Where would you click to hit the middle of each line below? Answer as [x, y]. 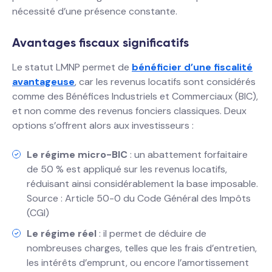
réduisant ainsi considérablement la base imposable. [142, 184]
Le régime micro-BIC [77, 155]
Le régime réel [62, 233]
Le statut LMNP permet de [72, 67]
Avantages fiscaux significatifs [100, 42]
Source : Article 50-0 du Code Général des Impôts [139, 198]
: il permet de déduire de [151, 233]
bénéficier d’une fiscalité [192, 67]
